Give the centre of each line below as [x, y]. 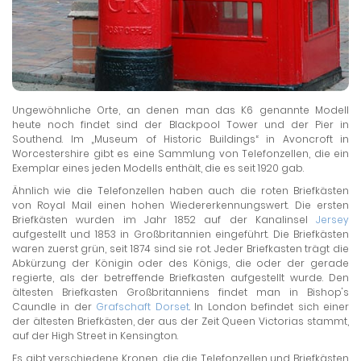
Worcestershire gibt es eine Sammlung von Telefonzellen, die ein [180, 154]
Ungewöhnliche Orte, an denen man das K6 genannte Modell [180, 110]
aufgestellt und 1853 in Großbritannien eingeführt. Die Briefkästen [180, 234]
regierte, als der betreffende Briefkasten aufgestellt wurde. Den [180, 278]
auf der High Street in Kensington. [95, 336]
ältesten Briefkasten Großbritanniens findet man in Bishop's [180, 293]
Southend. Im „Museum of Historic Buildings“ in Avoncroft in [180, 139]
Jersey [332, 220]
